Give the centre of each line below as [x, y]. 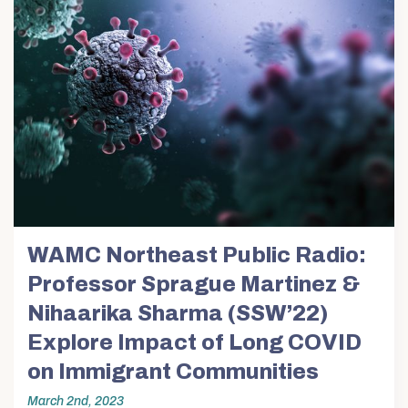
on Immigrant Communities [173, 372]
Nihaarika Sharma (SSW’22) [178, 314]
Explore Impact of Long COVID [194, 343]
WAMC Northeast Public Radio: [197, 255]
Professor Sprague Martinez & [194, 285]
